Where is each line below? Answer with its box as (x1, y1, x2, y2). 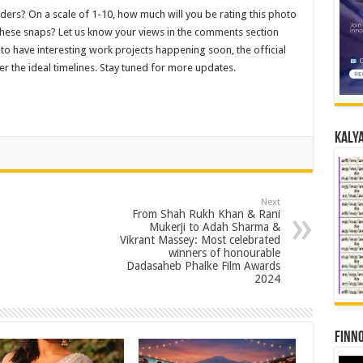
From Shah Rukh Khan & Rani (131, 207, 280, 220)
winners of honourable (168, 246, 280, 259)
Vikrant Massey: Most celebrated (119, 233, 280, 246)
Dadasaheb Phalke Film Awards (126, 259, 280, 272)
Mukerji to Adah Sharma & (148, 220, 280, 233)
